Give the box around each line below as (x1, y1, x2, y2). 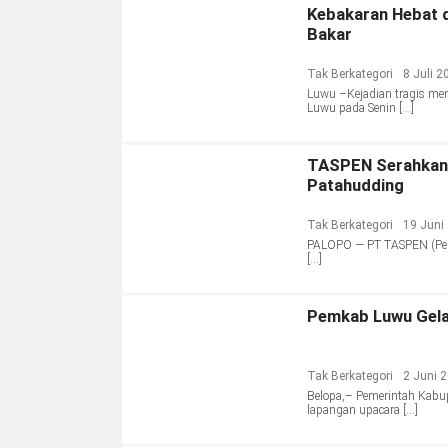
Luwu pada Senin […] (307, 101, 414, 116)
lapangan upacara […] (307, 403, 418, 418)
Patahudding (307, 175, 404, 196)
